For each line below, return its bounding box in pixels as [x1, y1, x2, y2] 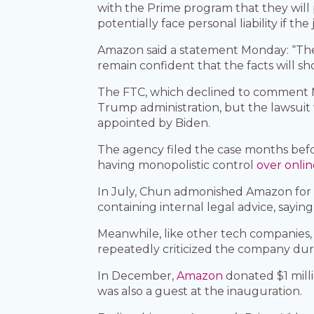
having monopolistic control [97, 158, 257, 172]
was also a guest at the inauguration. [97, 285, 303, 299]
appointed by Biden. [97, 116, 211, 130]
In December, [97, 269, 177, 283]
